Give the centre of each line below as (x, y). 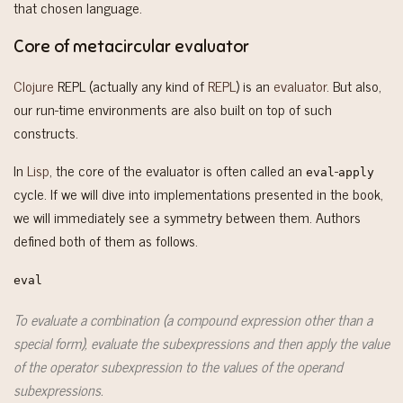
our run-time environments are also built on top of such (173, 108)
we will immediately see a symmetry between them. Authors (187, 216)
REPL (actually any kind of (131, 85)
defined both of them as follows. (106, 240)
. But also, (354, 85)
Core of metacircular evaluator (131, 46)
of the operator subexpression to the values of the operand (178, 367)
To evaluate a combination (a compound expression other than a (193, 320)
